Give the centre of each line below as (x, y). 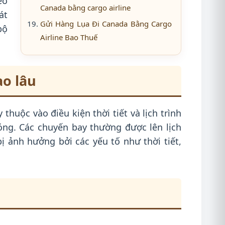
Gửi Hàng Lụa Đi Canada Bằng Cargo (106, 24)
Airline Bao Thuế (69, 37)
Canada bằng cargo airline (85, 8)
